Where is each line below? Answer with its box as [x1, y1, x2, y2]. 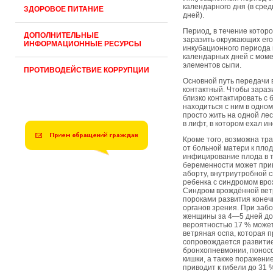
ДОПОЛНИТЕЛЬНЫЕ [24, 31, 99, 40]
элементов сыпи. [183, 61, 241, 69]
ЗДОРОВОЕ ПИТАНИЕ [24, 5, 104, 13]
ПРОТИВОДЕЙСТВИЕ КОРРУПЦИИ [24, 66, 149, 74]
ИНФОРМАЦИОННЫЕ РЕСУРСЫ [24, 40, 141, 48]
